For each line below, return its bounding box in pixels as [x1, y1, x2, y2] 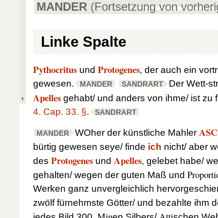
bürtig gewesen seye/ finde [33, 142, 148, 152]
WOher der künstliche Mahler [75, 127, 199, 138]
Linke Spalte [41, 33, 127, 50]
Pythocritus [33, 63, 77, 76]
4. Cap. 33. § [33, 107, 87, 117]
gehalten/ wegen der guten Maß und [33, 170, 187, 181]
